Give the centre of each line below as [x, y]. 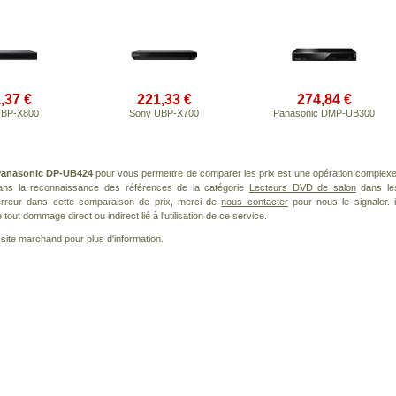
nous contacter [255, 202]
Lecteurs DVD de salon [302, 187]
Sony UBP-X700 [164, 113]
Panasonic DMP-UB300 [324, 113]
